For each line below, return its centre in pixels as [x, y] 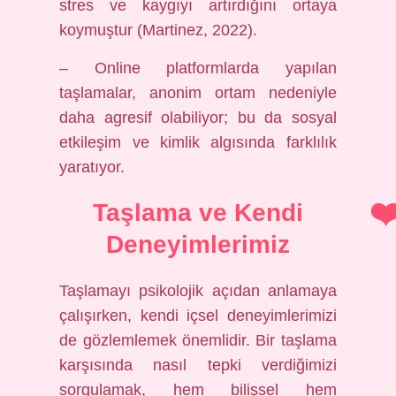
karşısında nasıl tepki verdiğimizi [198, 365]
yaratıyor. [92, 167]
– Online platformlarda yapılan [198, 68]
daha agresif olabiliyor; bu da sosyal [198, 118]
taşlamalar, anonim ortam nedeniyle [198, 93]
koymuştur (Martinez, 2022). [159, 30]
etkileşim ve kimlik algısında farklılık [198, 142]
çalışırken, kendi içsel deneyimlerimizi [198, 316]
